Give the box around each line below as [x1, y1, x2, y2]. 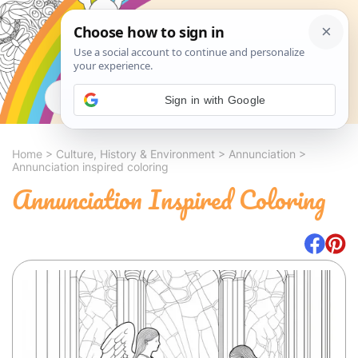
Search [260, 90, 298, 104]
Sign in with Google [164, 93, 266, 106]
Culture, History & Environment [56, 147, 215, 161]
